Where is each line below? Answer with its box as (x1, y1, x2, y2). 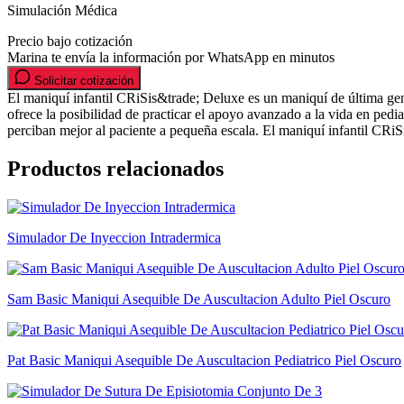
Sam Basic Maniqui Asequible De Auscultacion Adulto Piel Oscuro (7, 290, 390, 307)
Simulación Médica (7, 2, 117, 18)
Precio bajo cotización (7, 32, 133, 49)
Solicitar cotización (31, 73, 133, 87)
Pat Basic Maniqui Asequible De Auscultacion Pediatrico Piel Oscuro (7, 352, 401, 368)
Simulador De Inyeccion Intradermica (7, 229, 221, 245)
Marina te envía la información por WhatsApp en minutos (7, 49, 335, 65)
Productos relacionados (7, 156, 224, 180)
